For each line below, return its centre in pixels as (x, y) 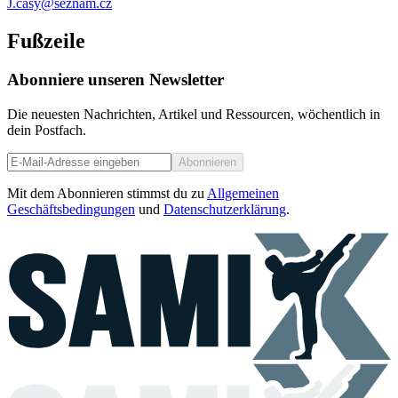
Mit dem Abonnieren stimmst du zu (106, 194)
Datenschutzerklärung (225, 210)
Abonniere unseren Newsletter (115, 80)
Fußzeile (46, 40)
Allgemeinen (243, 194)
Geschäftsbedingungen (71, 210)
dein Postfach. (47, 131)
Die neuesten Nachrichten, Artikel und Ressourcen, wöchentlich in (194, 115)
